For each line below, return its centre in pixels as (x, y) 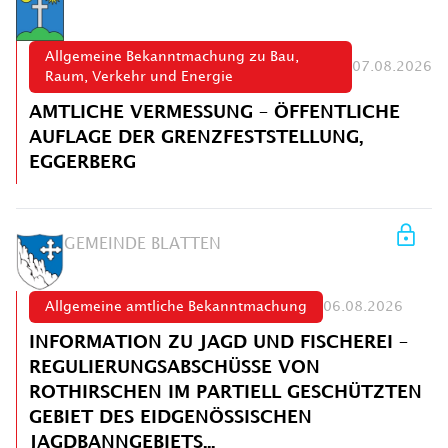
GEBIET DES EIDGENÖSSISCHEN (170, 418)
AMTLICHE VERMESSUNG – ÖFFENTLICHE (214, 112)
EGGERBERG (82, 162)
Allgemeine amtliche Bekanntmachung (176, 307)
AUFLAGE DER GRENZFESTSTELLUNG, (196, 137)
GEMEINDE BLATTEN (142, 244)
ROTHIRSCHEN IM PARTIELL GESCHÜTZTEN (225, 393)
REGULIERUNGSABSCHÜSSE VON (174, 368)
